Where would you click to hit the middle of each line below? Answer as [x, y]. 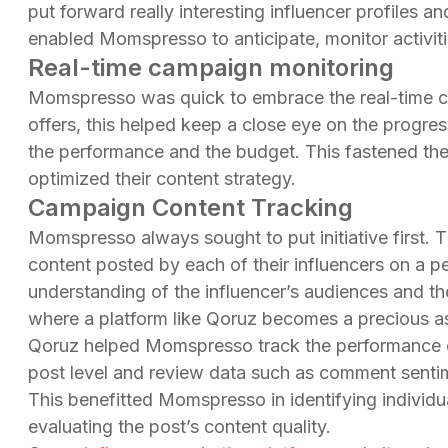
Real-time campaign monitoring [211, 67]
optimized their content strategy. [162, 178]
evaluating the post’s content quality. [179, 426]
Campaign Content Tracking [190, 207]
